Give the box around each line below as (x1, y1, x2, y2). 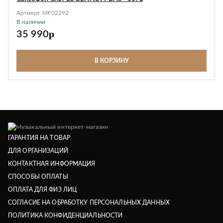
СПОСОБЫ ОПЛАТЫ (8, 173, 68, 180)
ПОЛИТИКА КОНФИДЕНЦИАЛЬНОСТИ (8, 212, 123, 219)
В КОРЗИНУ (94, 58, 129, 64)
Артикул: (16, 10, 42, 16)
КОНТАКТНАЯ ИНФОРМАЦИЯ (8, 160, 96, 167)
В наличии (16, 19, 45, 25)
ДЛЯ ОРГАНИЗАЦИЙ (8, 147, 68, 154)
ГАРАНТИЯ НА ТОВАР (8, 134, 71, 141)
